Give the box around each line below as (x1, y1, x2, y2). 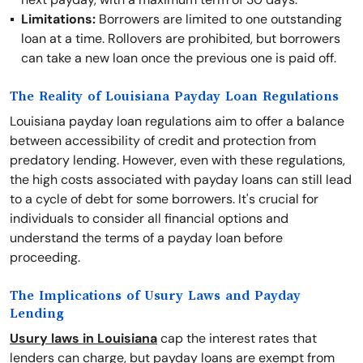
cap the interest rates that (157, 330, 317, 347)
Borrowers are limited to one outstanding (96, 11, 342, 28)
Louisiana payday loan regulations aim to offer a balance (10, 113, 344, 130)
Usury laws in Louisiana (10, 330, 157, 347)
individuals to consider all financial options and (10, 210, 288, 227)
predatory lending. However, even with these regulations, (10, 152, 345, 169)
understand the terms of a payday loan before (10, 229, 283, 246)
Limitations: (21, 11, 96, 28)
